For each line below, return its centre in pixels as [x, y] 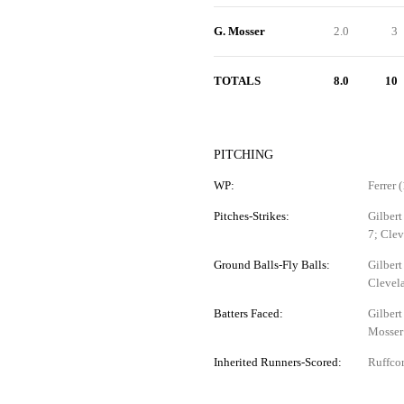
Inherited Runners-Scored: [277, 362]
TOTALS [237, 81]
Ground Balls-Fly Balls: [271, 265]
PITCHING [243, 155]
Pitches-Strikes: [251, 216]
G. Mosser [239, 31]
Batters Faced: [248, 313]
